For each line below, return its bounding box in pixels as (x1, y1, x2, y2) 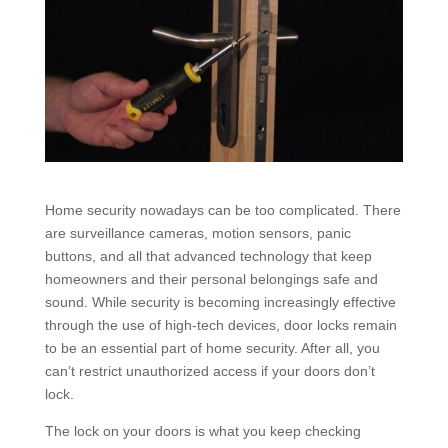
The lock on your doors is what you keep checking (44, 422, 361, 439)
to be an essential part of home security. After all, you (44, 339, 380, 356)
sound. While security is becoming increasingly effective (44, 293, 396, 310)
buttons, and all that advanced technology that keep (44, 247, 372, 264)
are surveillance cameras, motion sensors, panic (44, 224, 351, 241)
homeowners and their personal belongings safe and (44, 270, 378, 287)
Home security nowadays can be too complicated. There (44, 201, 401, 218)
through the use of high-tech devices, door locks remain (44, 316, 397, 333)
